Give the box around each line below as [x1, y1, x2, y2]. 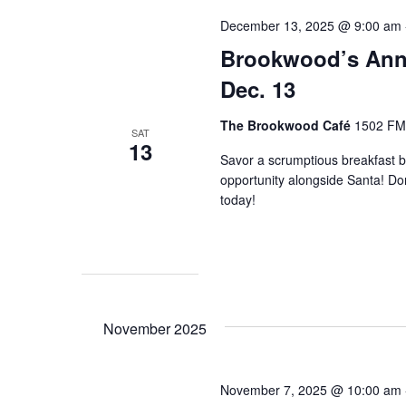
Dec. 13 [220, 72, 296, 104]
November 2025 [103, 317, 207, 339]
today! [220, 189, 256, 208]
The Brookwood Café [220, 115, 355, 134]
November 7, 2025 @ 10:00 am [220, 380, 402, 399]
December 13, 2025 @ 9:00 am [220, 15, 402, 34]
